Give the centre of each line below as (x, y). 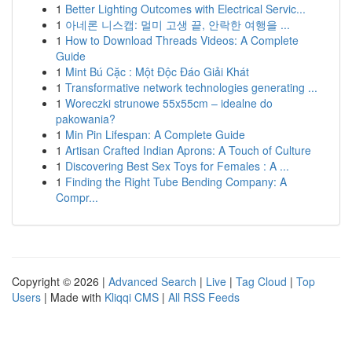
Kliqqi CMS (132, 297)
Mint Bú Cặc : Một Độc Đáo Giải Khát (157, 71)
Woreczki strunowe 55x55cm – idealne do (169, 103)
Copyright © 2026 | (60, 281)
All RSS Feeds (204, 297)
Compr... (77, 197)
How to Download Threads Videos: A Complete (182, 40)
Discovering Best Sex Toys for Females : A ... (177, 166)
